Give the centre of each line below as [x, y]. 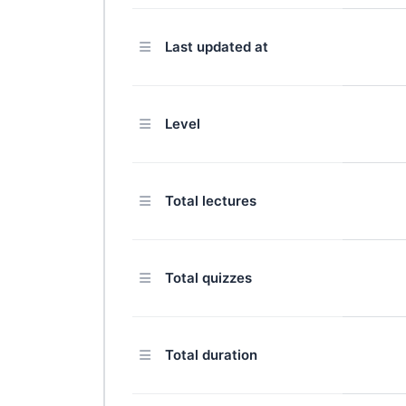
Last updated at [217, 46]
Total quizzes [208, 277]
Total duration [211, 354]
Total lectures [211, 200]
